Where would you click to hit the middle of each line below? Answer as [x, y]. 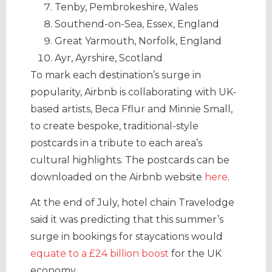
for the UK [195, 254]
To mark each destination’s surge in [116, 75]
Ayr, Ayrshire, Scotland [109, 58]
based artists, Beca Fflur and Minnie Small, [131, 109]
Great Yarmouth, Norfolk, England [138, 41]
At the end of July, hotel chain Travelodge [132, 203]
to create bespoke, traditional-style [114, 126]
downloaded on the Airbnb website [117, 177]
